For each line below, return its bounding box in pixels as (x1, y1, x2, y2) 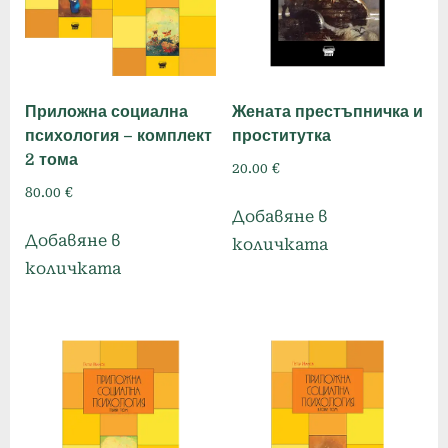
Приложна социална (25, 103, 188, 122)
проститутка (231, 127, 331, 146)
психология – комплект (25, 127, 212, 146)
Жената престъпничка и (231, 103, 423, 122)
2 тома (25, 151, 78, 170)
